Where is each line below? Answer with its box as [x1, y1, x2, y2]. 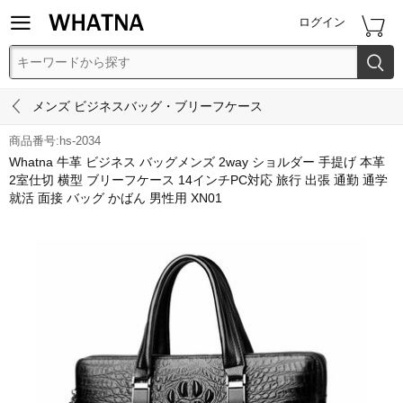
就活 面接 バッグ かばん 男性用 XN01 [9, 191, 222, 205]
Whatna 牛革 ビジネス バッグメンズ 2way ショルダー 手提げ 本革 [9, 155, 385, 169]
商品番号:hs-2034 [9, 134, 101, 148]
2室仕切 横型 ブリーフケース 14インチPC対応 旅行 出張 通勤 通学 [9, 173, 388, 187]
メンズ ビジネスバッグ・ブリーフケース [32, 99, 263, 113]
